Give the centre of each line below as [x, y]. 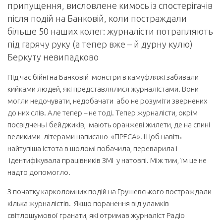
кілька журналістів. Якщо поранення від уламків [88, 203]
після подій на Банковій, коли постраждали [97, 18]
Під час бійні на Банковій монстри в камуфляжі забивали [103, 77]
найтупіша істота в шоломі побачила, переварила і [92, 148]
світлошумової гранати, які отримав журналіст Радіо [96, 215]
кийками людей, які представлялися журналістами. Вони [103, 89]
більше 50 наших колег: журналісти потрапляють [110, 31]
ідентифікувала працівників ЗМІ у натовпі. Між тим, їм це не [107, 160]
